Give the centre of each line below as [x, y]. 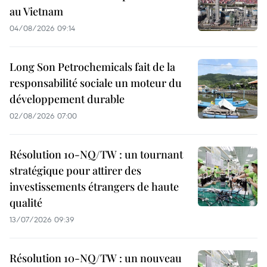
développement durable [67, 99]
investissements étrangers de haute [94, 187]
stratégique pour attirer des [75, 170]
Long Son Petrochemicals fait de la [92, 67]
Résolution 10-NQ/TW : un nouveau [96, 258]
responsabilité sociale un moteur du [96, 83]
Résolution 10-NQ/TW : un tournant [96, 154]
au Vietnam [36, 11]
